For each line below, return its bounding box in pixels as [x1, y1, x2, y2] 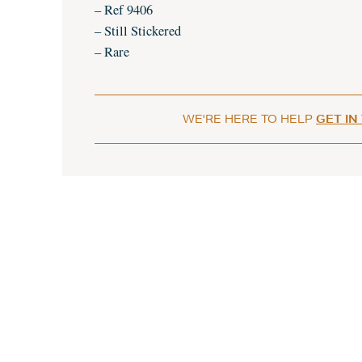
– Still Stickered [95, 22, 181, 40]
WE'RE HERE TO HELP [183, 112, 316, 126]
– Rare [95, 43, 129, 61]
